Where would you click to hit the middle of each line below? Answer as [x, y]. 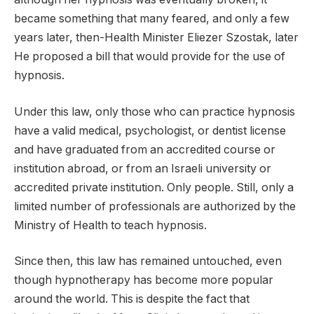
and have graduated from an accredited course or [145, 149]
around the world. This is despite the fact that [132, 299]
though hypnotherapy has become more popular [144, 280]
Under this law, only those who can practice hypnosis [155, 111]
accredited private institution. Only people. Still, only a [154, 187]
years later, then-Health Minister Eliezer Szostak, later [156, 38]
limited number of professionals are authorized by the [155, 206]
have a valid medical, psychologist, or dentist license [150, 130]
